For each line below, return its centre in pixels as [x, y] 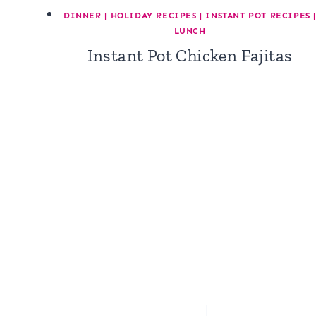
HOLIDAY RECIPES [153, 16]
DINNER [83, 16]
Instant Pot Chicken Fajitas [190, 55]
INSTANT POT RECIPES [258, 16]
